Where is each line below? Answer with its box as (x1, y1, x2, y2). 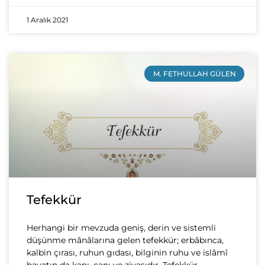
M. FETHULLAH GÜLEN (153, 69, 236, 78)
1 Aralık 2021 (27, 15, 68, 25)
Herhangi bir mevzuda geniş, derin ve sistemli (27, 222, 216, 234)
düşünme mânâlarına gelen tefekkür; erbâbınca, (27, 235, 224, 246)
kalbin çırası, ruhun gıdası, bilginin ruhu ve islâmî (27, 247, 228, 258)
